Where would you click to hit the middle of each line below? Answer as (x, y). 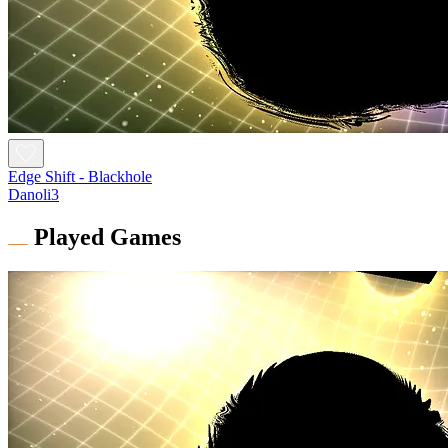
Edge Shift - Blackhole (80, 176)
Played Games (107, 236)
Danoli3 (33, 194)
